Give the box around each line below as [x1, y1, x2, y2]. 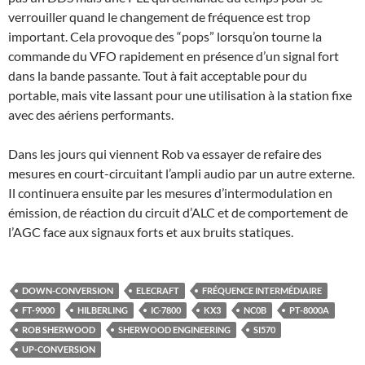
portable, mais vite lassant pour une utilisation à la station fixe [8, 87, 352, 103]
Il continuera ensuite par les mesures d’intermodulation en [8, 185, 332, 201]
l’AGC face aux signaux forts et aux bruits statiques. [8, 224, 293, 240]
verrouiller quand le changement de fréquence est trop [8, 9, 310, 25]
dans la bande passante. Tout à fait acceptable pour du [8, 68, 307, 84]
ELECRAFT [136, 285, 179, 297]
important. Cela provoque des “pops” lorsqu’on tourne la [8, 29, 322, 45]
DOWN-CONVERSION [22, 285, 113, 297]
